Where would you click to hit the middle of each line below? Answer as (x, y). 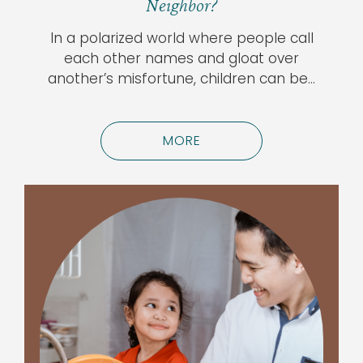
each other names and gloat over (181, 58)
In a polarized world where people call (181, 38)
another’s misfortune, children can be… (181, 78)
